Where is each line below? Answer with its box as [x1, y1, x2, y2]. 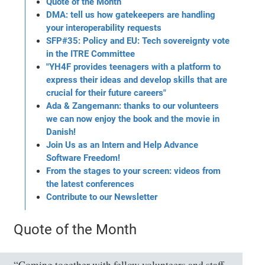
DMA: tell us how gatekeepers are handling [46, 9, 216, 20]
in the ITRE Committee [46, 48, 135, 59]
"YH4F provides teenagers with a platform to [46, 61, 221, 72]
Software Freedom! [46, 152, 121, 163]
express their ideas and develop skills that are [46, 74, 228, 85]
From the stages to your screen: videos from [46, 165, 221, 176]
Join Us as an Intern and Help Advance [46, 139, 199, 150]
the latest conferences [46, 178, 135, 189]
